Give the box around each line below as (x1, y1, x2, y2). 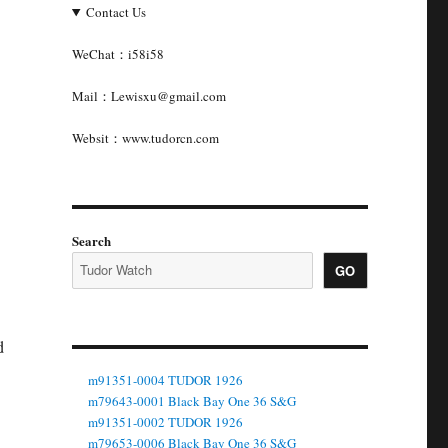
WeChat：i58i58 (71, 45, 164, 63)
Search (71, 231, 111, 250)
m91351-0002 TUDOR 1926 (88, 413, 244, 431)
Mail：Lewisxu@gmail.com (71, 87, 226, 105)
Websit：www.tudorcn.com (71, 129, 219, 147)
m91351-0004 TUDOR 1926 (88, 371, 244, 389)
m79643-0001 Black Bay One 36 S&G (88, 392, 297, 410)
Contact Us (85, 3, 146, 21)
